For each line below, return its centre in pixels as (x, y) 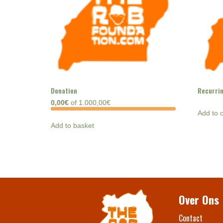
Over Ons (199, 200)
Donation (64, 91)
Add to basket (72, 126)
